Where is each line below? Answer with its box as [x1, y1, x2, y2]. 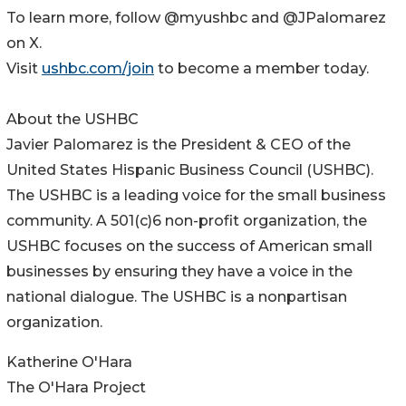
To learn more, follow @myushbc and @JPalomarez [6, 8, 386, 26]
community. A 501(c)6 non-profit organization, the [6, 211, 367, 229]
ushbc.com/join [42, 59, 154, 77]
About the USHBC [6, 110, 139, 128]
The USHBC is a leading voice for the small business [6, 186, 386, 204]
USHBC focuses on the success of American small [6, 237, 372, 255]
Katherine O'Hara [6, 353, 132, 371]
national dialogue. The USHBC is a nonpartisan [6, 287, 347, 305]
